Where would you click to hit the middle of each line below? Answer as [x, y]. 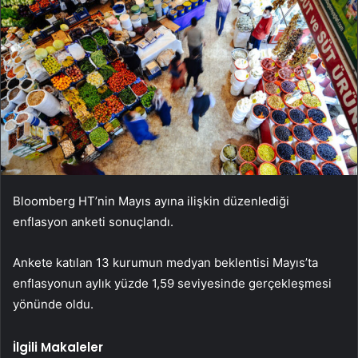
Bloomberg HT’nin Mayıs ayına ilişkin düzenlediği [151, 201]
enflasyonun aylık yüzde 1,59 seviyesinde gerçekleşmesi [172, 284]
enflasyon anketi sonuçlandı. [93, 222]
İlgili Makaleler [58, 348]
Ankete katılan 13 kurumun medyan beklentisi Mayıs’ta [165, 263]
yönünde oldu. [53, 304]
